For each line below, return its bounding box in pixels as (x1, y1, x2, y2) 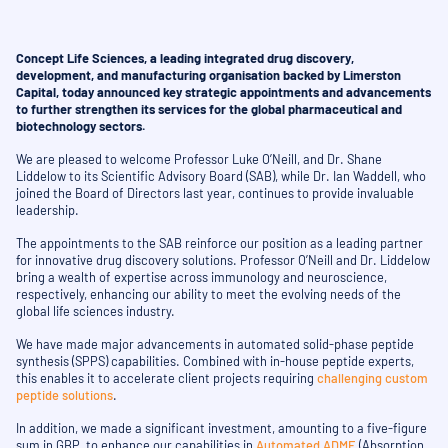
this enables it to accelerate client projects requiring (16, 370, 317, 387)
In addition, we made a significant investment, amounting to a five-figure (16, 420, 427, 437)
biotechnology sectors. (16, 118, 145, 135)
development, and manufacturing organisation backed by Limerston (16, 67, 401, 84)
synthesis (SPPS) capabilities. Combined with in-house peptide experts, (16, 353, 414, 370)
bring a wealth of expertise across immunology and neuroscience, (16, 269, 387, 286)
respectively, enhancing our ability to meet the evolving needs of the (16, 286, 401, 303)
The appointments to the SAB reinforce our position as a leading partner (16, 235, 423, 252)
